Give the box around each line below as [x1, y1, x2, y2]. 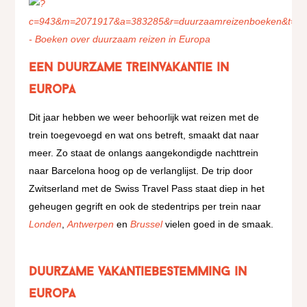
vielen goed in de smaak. [162, 219, 274, 230]
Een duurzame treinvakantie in [29, 62, 230, 75]
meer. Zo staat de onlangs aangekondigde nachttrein [29, 147, 259, 158]
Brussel [130, 219, 163, 230]
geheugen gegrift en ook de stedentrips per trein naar [29, 201, 262, 212]
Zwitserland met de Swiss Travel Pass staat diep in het [29, 183, 265, 194]
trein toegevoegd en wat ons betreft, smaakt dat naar [29, 130, 260, 140]
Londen [29, 219, 62, 230]
